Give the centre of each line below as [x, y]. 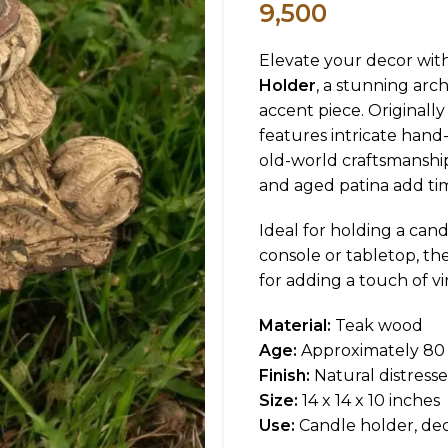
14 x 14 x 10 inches [369, 400]
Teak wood [377, 325]
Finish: [284, 375]
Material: [295, 325]
